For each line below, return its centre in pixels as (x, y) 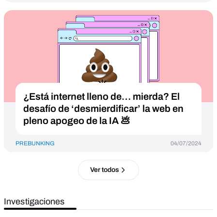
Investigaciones (34, 201)
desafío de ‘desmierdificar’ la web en (103, 108)
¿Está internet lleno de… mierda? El (101, 96)
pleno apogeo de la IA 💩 (77, 121)
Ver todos (104, 170)
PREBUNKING (35, 143)
